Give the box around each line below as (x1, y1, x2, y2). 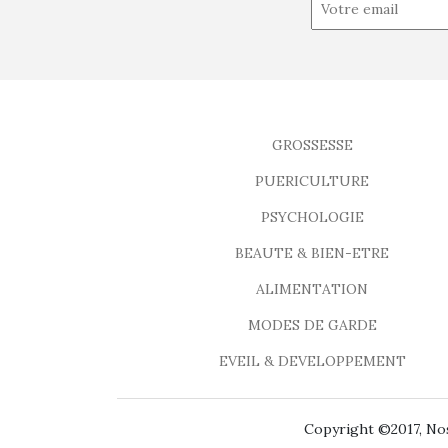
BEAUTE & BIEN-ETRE (235, 244, 389, 263)
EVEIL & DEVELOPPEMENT (218, 352, 406, 371)
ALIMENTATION (256, 280, 368, 299)
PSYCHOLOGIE (260, 208, 364, 227)
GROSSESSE (271, 136, 353, 155)
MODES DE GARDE (247, 316, 377, 335)
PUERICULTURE (255, 172, 369, 191)
